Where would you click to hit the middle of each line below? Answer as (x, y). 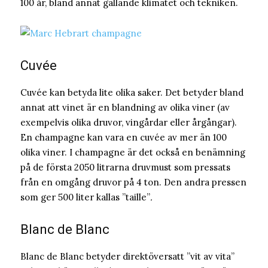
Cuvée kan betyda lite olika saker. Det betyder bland (132, 93)
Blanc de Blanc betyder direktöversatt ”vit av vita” (127, 257)
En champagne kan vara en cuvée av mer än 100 (124, 138)
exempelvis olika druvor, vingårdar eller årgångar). (129, 123)
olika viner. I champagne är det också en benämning (133, 153)
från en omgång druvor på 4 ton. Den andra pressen (133, 182)
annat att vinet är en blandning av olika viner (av (125, 108)
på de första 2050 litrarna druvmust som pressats (125, 167)
